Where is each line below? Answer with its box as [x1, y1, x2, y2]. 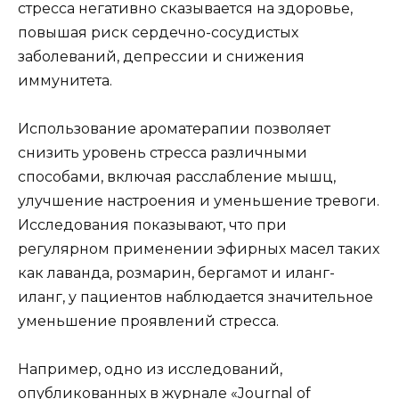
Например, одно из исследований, [18, 361, 282, 379]
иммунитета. [18, 71, 112, 89]
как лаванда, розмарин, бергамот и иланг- [18, 264, 335, 281]
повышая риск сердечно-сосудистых [18, 23, 298, 41]
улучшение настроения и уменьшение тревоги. [18, 191, 379, 209]
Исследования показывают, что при [18, 216, 287, 233]
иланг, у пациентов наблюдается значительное [18, 288, 373, 305]
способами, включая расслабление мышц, [18, 167, 336, 185]
